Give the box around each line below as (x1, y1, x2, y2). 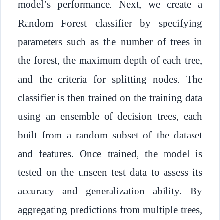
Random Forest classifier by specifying (18, 17, 202, 29)
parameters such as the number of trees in (18, 35, 202, 48)
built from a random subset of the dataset (18, 129, 202, 141)
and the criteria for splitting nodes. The (18, 73, 202, 85)
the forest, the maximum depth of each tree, (18, 54, 202, 66)
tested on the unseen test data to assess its (18, 166, 202, 178)
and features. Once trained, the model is (18, 147, 202, 160)
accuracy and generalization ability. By (18, 185, 202, 197)
